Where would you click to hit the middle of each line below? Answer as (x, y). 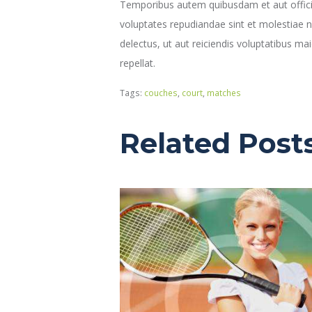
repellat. (138, 63)
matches (224, 93)
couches (161, 93)
